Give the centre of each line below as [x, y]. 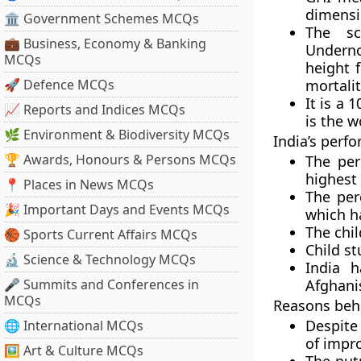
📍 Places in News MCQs [79, 185]
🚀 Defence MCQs [59, 85]
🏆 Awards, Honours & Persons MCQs [120, 160]
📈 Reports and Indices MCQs [95, 110]
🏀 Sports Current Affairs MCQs [101, 234]
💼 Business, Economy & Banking [105, 44]
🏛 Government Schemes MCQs [102, 19]
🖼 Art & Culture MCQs [74, 351]
